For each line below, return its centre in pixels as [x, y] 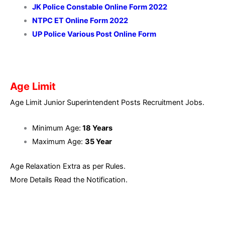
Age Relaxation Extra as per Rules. [68, 166]
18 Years [96, 128]
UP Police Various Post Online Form [94, 34]
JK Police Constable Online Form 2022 [99, 7]
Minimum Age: [56, 128]
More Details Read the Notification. [69, 180]
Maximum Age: [58, 141]
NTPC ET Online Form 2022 [80, 21]
